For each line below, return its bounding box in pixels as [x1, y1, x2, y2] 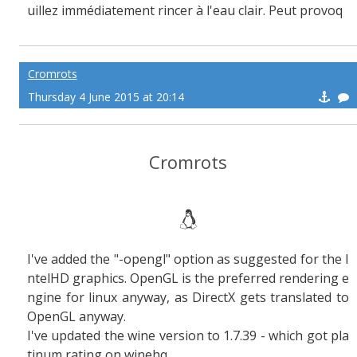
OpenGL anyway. [27, 308, 126, 326]
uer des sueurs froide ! [27, 21, 161, 39]
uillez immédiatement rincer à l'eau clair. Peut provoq [27, 2, 343, 20]
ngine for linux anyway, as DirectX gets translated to [27, 288, 349, 307]
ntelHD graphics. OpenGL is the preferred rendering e [27, 269, 349, 288]
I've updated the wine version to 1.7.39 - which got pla [27, 327, 349, 345]
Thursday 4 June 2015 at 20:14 [27, 89, 184, 105]
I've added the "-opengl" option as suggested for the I [27, 250, 349, 269]
